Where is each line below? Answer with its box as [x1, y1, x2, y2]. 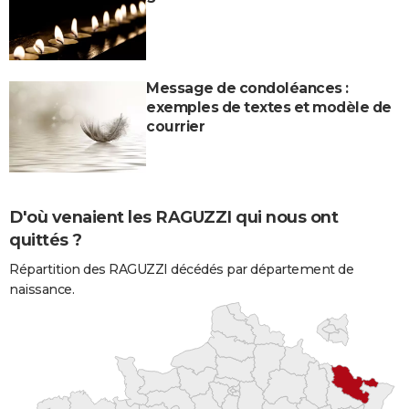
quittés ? [9, 230, 82, 251]
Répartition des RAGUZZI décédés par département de [9, 261, 353, 278]
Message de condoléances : [146, 79, 349, 98]
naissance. [9, 281, 74, 299]
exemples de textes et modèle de [146, 99, 392, 117]
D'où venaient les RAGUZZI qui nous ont [9, 207, 338, 228]
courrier [146, 118, 204, 136]
